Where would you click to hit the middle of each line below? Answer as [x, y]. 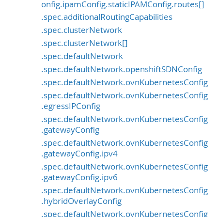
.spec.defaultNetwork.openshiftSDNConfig [122, 70]
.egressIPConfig [71, 106]
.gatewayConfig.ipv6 [79, 178]
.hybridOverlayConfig [81, 201]
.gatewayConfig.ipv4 [79, 154]
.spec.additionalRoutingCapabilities [107, 17]
